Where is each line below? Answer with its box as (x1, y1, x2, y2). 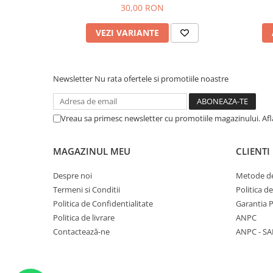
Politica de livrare (53, 212, 115, 224)
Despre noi (53, 170, 92, 182)
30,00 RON (121, 2, 164, 14)
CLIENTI (236, 145, 270, 158)
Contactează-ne (53, 226, 110, 238)
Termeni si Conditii (53, 184, 120, 196)
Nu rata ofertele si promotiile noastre (94, 73, 229, 85)
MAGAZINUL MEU (53, 145, 130, 158)
